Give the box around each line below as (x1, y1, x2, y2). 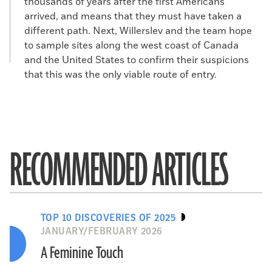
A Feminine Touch (40, 242, 123, 264)
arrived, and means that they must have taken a (24, 10, 242, 23)
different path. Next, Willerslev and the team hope (24, 24, 252, 38)
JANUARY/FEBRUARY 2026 (40, 226, 163, 237)
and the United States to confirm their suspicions (24, 53, 249, 67)
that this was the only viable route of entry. (24, 68, 217, 81)
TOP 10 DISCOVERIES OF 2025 (40, 212, 177, 223)
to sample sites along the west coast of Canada (24, 39, 239, 52)
